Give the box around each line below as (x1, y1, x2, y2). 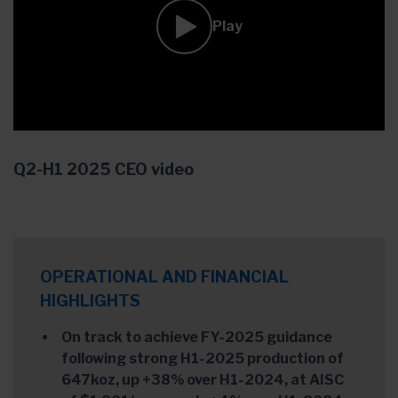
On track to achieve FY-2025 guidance (61, 329, 332, 346)
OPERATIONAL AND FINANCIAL (40, 267, 289, 287)
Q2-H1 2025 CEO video (13, 160, 194, 179)
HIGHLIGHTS (40, 291, 140, 311)
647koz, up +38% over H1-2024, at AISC (61, 371, 344, 389)
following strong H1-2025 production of (61, 350, 344, 368)
